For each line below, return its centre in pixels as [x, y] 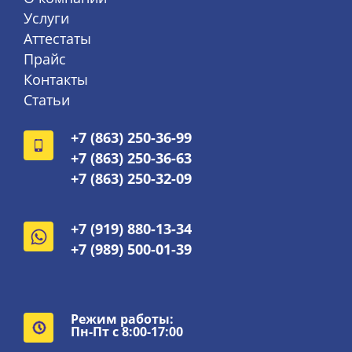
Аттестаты [57, 39]
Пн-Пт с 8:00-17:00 [127, 332]
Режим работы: [122, 319]
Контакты [56, 80]
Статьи [47, 100]
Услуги [46, 18]
